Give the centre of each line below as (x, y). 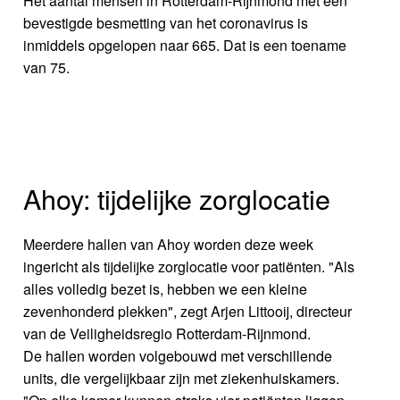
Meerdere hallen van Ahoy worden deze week (169, 244)
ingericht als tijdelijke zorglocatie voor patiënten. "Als (189, 266)
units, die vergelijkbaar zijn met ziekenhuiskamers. (182, 378)
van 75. (47, 67)
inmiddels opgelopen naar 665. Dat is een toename (185, 45)
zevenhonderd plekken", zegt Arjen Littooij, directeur (188, 311)
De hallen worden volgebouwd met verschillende (178, 355)
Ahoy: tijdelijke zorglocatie (177, 198)
